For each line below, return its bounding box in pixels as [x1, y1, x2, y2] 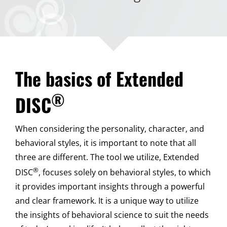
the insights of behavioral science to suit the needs [15, 209, 209, 221]
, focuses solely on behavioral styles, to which [39, 167, 211, 178]
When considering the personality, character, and [15, 123, 204, 134]
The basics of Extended [15, 64, 183, 92]
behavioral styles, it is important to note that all [15, 137, 196, 148]
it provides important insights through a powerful [15, 181, 205, 193]
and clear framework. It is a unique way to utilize [15, 195, 199, 207]
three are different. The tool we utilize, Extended [15, 151, 199, 163]
